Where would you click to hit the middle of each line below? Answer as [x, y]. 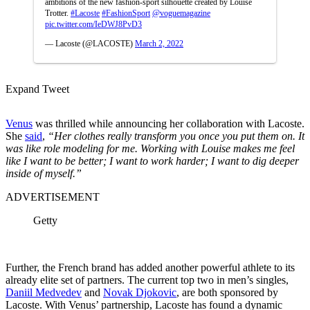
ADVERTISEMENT [53, 197]
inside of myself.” [44, 173]
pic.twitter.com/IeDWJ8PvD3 [93, 24]
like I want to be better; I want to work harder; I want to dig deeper [152, 161]
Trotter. [58, 13]
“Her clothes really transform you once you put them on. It [176, 136]
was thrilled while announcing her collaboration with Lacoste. [168, 123]
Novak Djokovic [140, 292]
